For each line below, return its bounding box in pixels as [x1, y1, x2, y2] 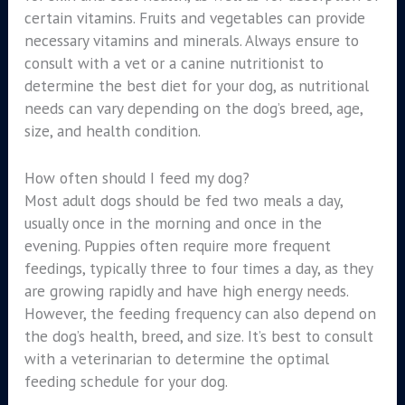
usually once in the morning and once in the [24, 212, 322, 234]
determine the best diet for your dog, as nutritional [24, 74, 369, 96]
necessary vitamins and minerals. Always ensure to [24, 29, 359, 51]
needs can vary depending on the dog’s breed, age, [24, 97, 363, 118]
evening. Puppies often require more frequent [24, 235, 331, 257]
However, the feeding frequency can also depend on [24, 303, 376, 325]
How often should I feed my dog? [24, 167, 250, 189]
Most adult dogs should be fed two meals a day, [24, 190, 343, 212]
